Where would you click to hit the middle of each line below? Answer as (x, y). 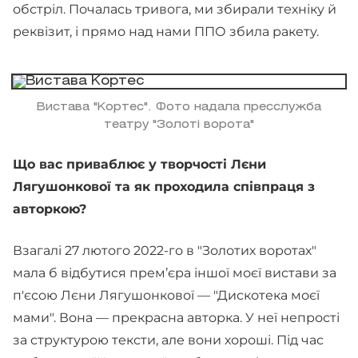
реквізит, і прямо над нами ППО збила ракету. (166, 32)
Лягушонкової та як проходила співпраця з (164, 187)
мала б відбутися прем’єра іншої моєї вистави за (175, 273)
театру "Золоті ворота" (179, 125)
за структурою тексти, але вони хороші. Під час (168, 340)
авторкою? (50, 209)
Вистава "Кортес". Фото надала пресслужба (179, 107)
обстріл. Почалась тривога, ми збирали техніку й (175, 9)
